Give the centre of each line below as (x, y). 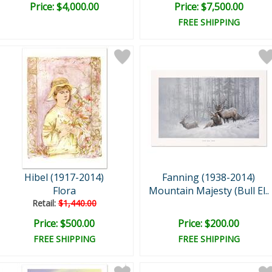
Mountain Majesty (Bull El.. (209, 191)
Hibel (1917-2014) (64, 177)
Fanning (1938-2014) (209, 177)
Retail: (45, 203)
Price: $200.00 (209, 223)
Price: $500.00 (64, 223)
